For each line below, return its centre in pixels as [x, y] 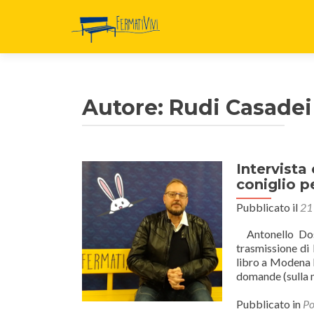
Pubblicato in [269, 304]
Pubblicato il [268, 207]
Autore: [125, 108]
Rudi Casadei [240, 108]
